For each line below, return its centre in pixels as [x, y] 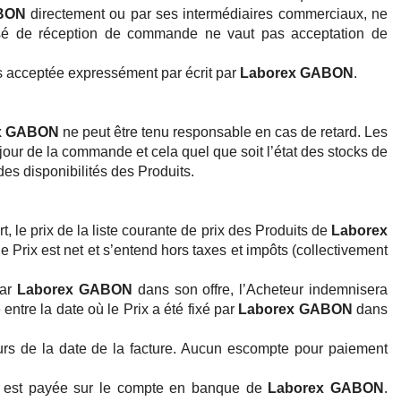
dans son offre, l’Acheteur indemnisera [260, 290]
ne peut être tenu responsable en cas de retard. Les [223, 132]
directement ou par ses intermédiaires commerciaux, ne [207, 14]
